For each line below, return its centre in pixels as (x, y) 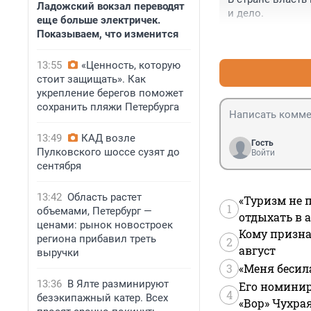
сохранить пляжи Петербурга (108, 107)
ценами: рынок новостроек (105, 225)
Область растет (104, 197)
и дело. (246, 13)
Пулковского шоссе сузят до (108, 152)
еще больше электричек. (99, 20)
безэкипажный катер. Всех (102, 298)
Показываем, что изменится (108, 34)
